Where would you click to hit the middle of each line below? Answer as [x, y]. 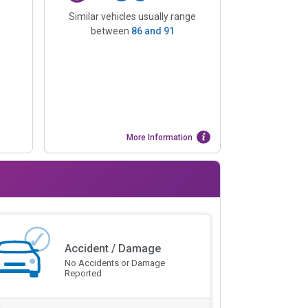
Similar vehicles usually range [132, 16]
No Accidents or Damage [114, 263]
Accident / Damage [112, 249]
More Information [160, 137]
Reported [83, 274]
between [111, 31]
